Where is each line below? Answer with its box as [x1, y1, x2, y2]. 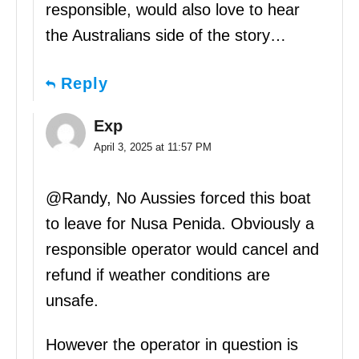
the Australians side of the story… [46, 26, 286, 45]
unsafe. [46, 292, 99, 310]
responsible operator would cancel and [46, 240, 319, 259]
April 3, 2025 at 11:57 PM [94, 141, 212, 154]
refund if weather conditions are [46, 266, 270, 284]
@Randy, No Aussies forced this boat [46, 189, 311, 208]
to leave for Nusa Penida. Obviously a [46, 215, 314, 233]
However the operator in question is [46, 336, 298, 354]
